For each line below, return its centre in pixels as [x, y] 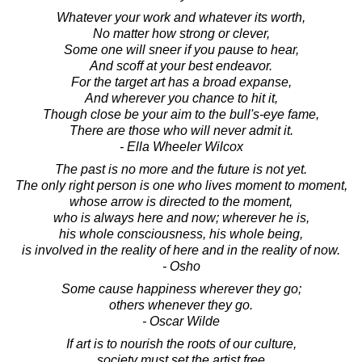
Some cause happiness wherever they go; [181, 288]
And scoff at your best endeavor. [181, 65]
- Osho [181, 266]
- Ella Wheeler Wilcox [181, 146]
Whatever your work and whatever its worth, [181, 17]
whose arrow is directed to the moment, [181, 201]
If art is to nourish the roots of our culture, [181, 343]
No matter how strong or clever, [181, 33]
